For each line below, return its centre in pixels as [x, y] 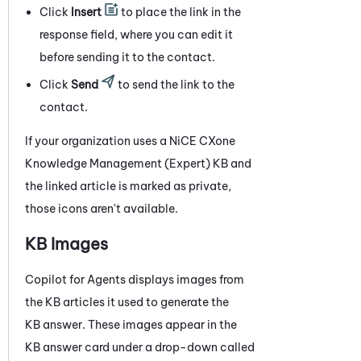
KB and [231, 163]
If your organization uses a [97, 141]
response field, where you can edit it [136, 34]
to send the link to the [175, 84]
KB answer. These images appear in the [131, 324]
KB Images [66, 243]
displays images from [185, 279]
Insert [86, 12]
